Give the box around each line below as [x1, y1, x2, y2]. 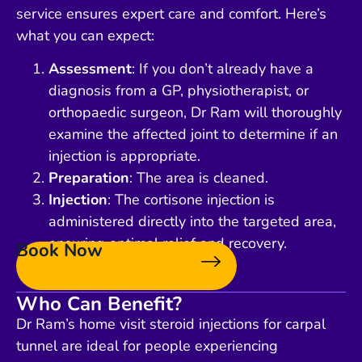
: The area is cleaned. [129, 168, 272, 188]
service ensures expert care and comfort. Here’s [16, 4, 326, 24]
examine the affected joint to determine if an [48, 124, 338, 145]
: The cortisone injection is [107, 190, 275, 210]
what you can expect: [16, 26, 154, 46]
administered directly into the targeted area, [48, 212, 336, 232]
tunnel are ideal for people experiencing [16, 336, 278, 356]
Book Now [16, 238, 103, 263]
